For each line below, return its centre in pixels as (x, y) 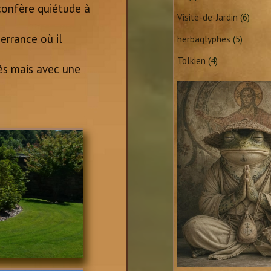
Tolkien (191, 61)
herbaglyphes (204, 39)
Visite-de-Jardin (207, 17)
